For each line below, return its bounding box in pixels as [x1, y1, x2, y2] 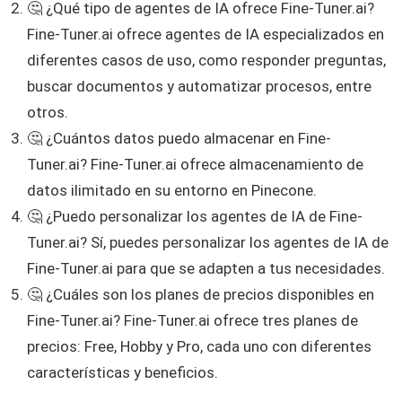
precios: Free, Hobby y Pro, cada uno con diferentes [27, 337, 371, 356]
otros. [27, 103, 68, 122]
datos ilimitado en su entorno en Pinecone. [27, 181, 317, 200]
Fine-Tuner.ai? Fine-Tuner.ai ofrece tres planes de [27, 311, 358, 330]
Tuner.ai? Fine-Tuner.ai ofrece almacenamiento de [27, 155, 363, 174]
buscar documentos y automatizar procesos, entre [27, 77, 371, 96]
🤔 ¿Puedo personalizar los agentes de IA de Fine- [27, 207, 363, 226]
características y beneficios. [27, 363, 218, 382]
